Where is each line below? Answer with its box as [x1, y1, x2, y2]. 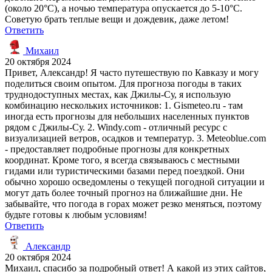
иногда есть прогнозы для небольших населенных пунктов [5, 110, 250, 121]
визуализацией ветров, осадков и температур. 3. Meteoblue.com [5, 132, 266, 143]
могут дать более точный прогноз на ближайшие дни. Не [5, 187, 242, 198]
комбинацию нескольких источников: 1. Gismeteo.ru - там [5, 100, 243, 110]
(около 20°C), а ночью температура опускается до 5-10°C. [5, 2, 242, 13]
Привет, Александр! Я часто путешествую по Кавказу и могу [5, 67, 259, 78]
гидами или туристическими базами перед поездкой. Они [5, 165, 245, 176]
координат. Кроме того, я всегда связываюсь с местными [5, 154, 240, 165]
